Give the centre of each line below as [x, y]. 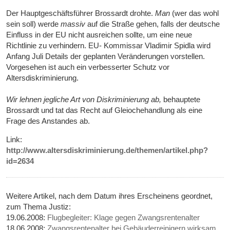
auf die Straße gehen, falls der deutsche [153, 24]
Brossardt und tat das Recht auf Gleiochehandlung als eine [104, 110]
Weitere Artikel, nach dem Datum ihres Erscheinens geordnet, [110, 196]
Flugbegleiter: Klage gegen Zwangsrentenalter [124, 218]
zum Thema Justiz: [39, 207]
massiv [73, 24]
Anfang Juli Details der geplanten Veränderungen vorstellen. [106, 56]
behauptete [181, 100]
